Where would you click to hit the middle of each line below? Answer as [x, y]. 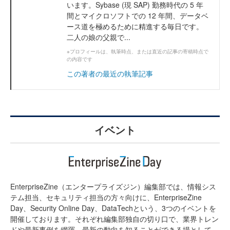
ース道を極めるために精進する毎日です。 [135, 26]
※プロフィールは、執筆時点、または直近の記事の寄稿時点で [138, 51]
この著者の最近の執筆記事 [110, 73]
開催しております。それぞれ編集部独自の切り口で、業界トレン [114, 218]
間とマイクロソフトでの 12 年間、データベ [138, 15]
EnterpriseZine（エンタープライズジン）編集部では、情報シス [113, 186]
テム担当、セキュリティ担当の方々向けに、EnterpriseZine [106, 197]
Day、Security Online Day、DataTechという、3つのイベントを [113, 208]
